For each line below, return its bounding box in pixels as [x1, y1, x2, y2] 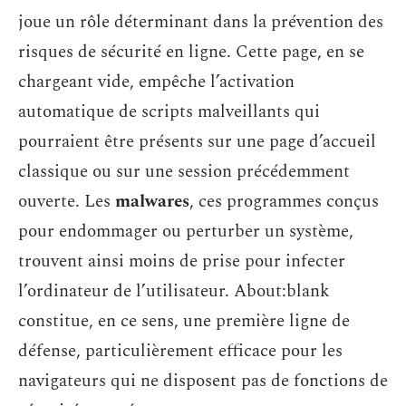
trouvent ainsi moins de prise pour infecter [18, 248, 345, 275]
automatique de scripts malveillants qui [18, 99, 320, 125]
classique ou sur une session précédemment [18, 159, 350, 185]
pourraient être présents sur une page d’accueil [18, 129, 376, 155]
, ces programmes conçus [189, 188, 379, 215]
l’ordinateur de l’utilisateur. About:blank [18, 278, 330, 304]
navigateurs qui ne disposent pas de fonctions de [18, 368, 388, 394]
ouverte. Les [18, 188, 115, 215]
